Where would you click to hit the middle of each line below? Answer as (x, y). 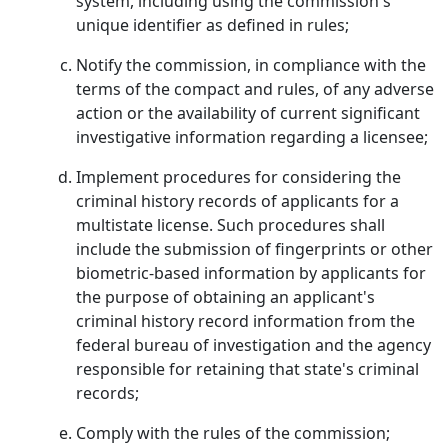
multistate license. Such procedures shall (230, 225)
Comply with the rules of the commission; (233, 433)
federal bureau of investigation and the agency (253, 345)
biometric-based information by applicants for (251, 273)
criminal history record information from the (245, 321)
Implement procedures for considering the (238, 177)
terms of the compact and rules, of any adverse (255, 89)
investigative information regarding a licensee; (252, 137)
